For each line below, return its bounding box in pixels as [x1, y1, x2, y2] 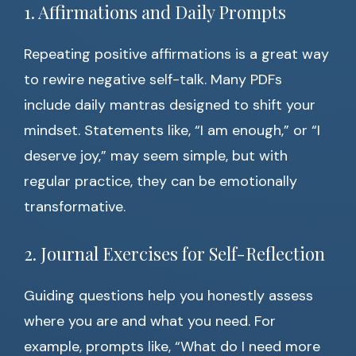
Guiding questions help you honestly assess [24, 286, 313, 306]
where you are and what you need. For [24, 311, 276, 331]
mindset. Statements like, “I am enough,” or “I [24, 121, 320, 141]
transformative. [24, 197, 126, 217]
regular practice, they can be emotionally [24, 172, 297, 192]
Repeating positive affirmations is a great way [24, 44, 329, 64]
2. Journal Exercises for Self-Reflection [24, 242, 325, 266]
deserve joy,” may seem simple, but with [24, 146, 288, 166]
